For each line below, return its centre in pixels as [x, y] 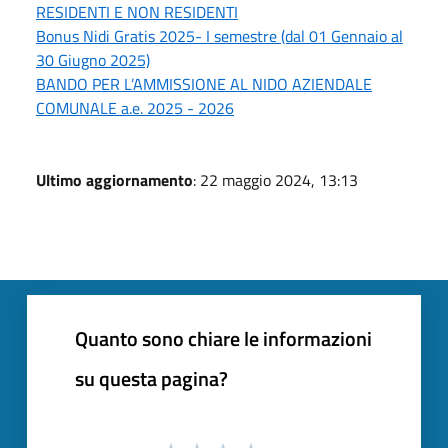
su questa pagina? [151, 379]
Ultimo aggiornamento [114, 180]
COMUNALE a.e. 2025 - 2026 [135, 108]
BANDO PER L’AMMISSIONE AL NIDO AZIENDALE [204, 84]
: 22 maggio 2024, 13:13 [275, 180]
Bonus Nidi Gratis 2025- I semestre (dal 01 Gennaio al [219, 36]
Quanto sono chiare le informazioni [223, 339]
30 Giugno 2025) [93, 60]
